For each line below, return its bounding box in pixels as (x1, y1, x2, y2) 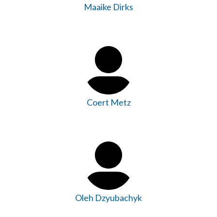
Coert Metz (86, 96, 131, 108)
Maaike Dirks (84, 1, 133, 12)
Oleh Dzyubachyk (75, 192, 142, 203)
